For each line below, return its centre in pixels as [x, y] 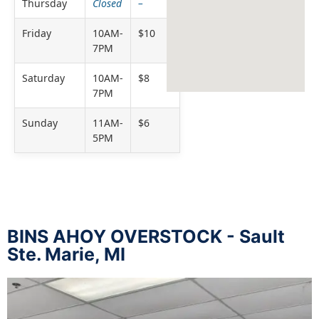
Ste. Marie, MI [66, 255]
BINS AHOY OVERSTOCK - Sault [146, 237]
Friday [37, 33]
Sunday [40, 123]
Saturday [43, 78]
